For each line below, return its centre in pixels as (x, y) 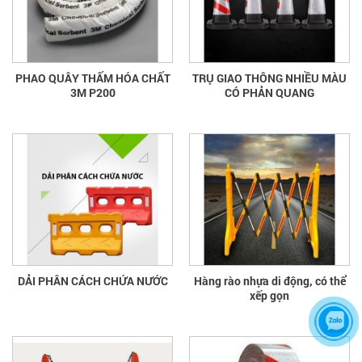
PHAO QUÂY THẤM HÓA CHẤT (93, 78)
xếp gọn (269, 296)
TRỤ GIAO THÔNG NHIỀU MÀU (269, 78)
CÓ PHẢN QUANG (269, 93)
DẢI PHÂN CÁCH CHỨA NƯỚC (93, 281)
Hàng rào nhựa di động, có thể (269, 281)
